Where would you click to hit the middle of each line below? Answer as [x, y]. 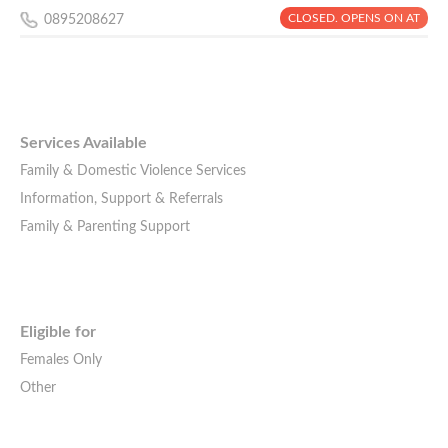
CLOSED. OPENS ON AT [354, 18]
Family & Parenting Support [105, 226]
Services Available [83, 142]
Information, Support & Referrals [121, 198]
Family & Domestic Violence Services [133, 170]
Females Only [61, 360]
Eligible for [58, 332]
